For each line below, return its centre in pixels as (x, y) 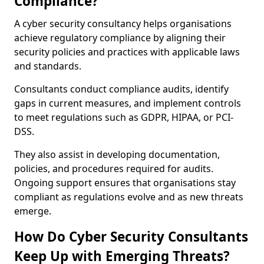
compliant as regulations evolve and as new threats (129, 197)
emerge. (33, 211)
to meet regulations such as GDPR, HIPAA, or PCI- (124, 117)
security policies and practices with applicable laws (127, 52)
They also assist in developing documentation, (117, 154)
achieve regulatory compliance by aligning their (120, 38)
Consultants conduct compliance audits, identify (121, 89)
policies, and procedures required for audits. (114, 169)
